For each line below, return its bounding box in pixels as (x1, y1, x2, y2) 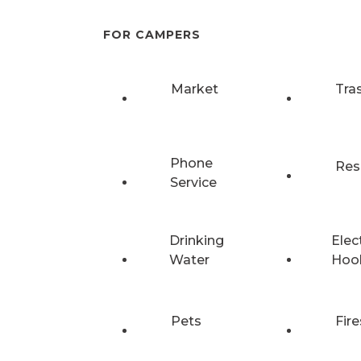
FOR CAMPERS (103, 27, 201, 43)
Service (170, 174, 218, 190)
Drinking (168, 232, 224, 248)
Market (171, 81, 218, 97)
